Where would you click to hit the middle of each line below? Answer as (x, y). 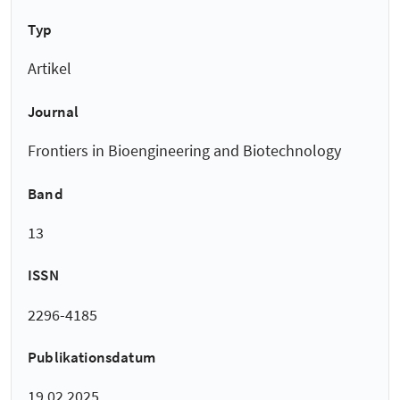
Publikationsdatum (92, 358)
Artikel (50, 69)
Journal (54, 112)
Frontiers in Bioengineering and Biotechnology (184, 151)
